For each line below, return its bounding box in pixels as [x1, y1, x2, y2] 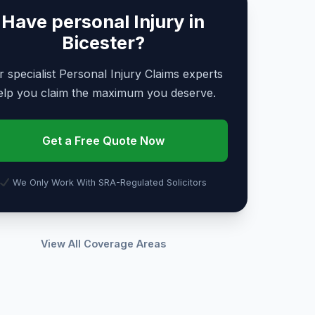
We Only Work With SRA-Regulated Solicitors [9, 177, 207, 188]
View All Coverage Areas [40, 238, 166, 250]
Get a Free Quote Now [41, 133, 165, 148]
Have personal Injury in [1, 11, 205, 32]
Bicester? [61, 32, 145, 53]
